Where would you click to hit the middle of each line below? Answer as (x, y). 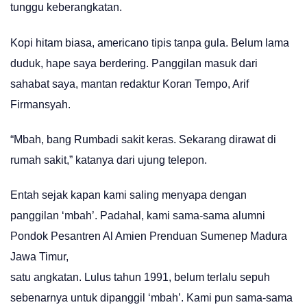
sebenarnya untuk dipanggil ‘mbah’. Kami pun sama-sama (151, 298)
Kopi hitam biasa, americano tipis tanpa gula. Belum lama (150, 42)
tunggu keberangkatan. (66, 8)
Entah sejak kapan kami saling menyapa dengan (128, 195)
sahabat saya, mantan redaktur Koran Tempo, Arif (130, 84)
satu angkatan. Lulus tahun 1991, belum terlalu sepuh (140, 278)
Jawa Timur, (39, 257)
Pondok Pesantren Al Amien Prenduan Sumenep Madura (149, 236)
